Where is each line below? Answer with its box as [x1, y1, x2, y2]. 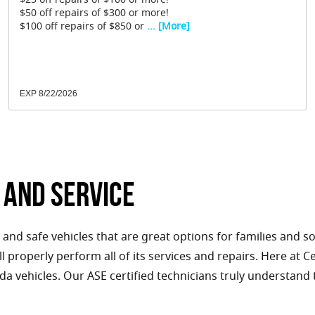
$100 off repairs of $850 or [20, 20, 144, 36]
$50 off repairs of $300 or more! [20, 6, 169, 22]
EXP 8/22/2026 [20, 89, 77, 99]
